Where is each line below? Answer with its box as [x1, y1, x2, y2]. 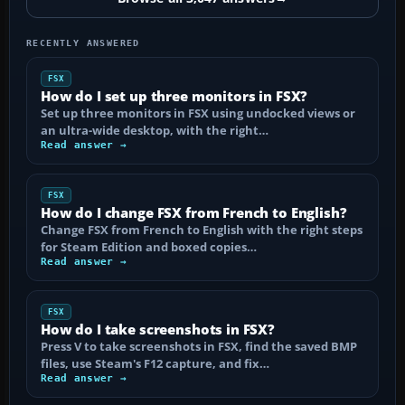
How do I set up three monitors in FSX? [41, 86, 308, 105]
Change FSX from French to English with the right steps [41, 221, 363, 238]
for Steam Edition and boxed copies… [41, 238, 257, 255]
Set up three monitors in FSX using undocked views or [41, 104, 355, 121]
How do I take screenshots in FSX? [41, 319, 275, 338]
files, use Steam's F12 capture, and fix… [41, 354, 269, 372]
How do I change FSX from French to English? [41, 202, 347, 221]
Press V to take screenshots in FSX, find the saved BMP [41, 337, 357, 354]
